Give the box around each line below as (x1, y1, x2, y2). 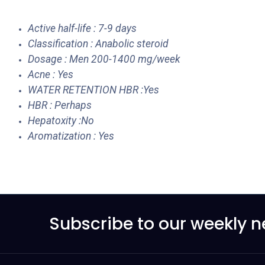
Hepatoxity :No (28, 114, 94, 127)
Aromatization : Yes (28, 130, 114, 142)
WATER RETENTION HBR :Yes (28, 83, 159, 96)
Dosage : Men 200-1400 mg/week (28, 53, 180, 65)
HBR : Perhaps (28, 99, 94, 111)
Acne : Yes (28, 68, 73, 80)
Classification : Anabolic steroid (28, 37, 169, 50)
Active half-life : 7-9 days (28, 22, 137, 34)
